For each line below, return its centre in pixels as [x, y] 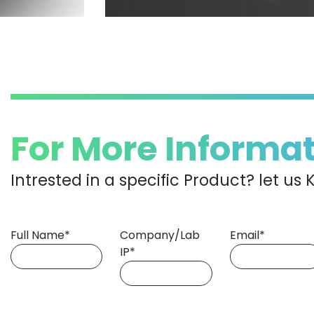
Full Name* [40, 235]
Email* [247, 235]
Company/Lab [160, 235]
